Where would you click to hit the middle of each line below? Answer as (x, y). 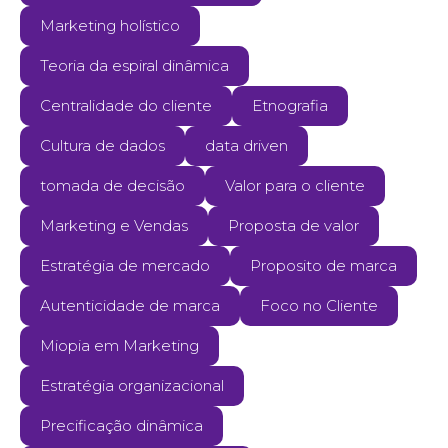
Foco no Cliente (319, 305)
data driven (246, 145)
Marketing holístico (110, 25)
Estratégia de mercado (125, 265)
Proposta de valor (293, 225)
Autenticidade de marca (130, 305)
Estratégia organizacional (132, 385)
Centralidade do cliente (126, 105)
